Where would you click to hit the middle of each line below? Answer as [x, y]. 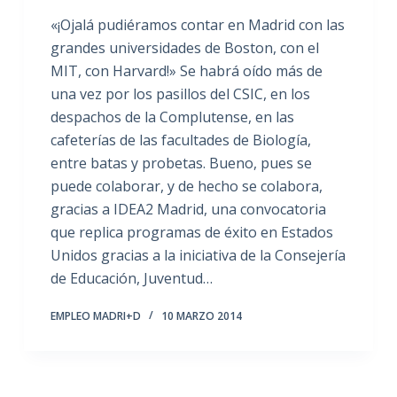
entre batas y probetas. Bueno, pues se [181, 163]
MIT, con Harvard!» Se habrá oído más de [186, 71]
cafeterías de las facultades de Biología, [180, 140]
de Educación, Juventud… [131, 278]
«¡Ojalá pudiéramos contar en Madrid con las [197, 25]
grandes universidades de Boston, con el [184, 48]
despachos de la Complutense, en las [172, 117]
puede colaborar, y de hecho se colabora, [186, 186]
